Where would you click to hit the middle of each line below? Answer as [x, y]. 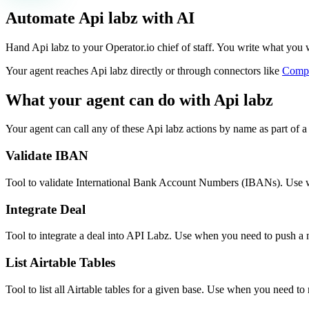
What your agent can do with [110, 100]
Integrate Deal [46, 209]
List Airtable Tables [60, 263]
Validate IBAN [47, 156]
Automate [42, 18]
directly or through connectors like [203, 70]
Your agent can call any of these [76, 129]
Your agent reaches [48, 70]
